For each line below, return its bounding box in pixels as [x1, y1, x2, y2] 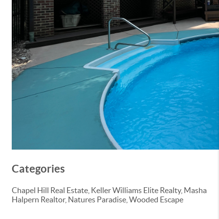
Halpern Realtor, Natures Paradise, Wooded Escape [12, 195, 183, 204]
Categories [12, 162, 65, 175]
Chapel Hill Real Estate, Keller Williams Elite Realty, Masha [12, 186, 207, 195]
